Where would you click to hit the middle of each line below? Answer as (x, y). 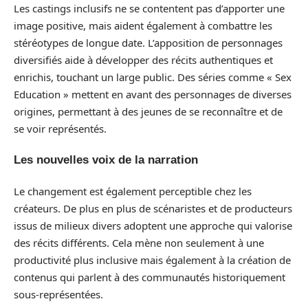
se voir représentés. (60, 128)
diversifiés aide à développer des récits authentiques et (143, 59)
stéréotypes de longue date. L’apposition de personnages (148, 42)
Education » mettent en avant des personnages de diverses (153, 94)
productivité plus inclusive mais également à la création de (152, 260)
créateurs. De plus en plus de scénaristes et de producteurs (153, 208)
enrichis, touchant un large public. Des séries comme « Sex (153, 77)
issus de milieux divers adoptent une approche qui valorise (153, 225)
